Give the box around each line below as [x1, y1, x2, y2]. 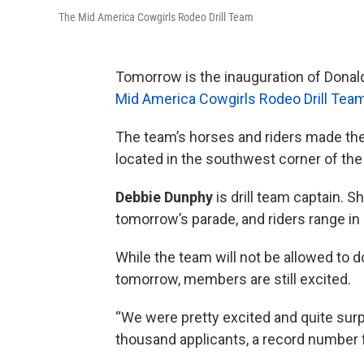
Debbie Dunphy [115, 188, 213, 206]
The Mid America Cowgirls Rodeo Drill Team [58, 11, 253, 24]
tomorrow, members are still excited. [115, 271, 351, 288]
